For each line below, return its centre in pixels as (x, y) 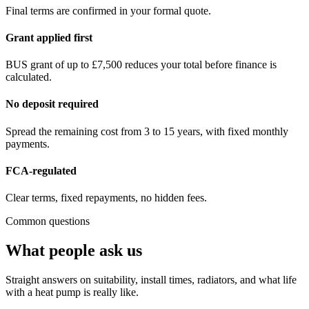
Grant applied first (49, 37)
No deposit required (52, 104)
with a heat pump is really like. (72, 292)
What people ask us (74, 251)
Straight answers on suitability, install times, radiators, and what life (151, 279)
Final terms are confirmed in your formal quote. (108, 10)
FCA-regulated (41, 170)
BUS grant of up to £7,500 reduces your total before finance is (141, 65)
